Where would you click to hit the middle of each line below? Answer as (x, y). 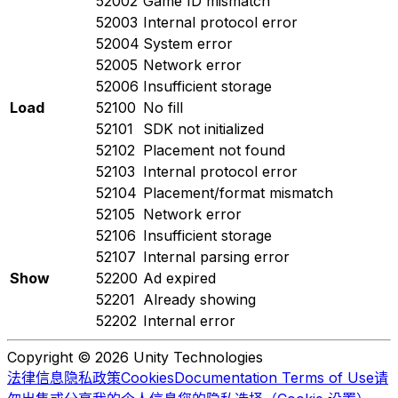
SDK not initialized (203, 128)
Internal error (189, 320)
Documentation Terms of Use (274, 377)
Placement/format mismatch (238, 192)
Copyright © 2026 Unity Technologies (135, 357)
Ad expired (179, 278)
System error (188, 43)
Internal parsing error (216, 256)
